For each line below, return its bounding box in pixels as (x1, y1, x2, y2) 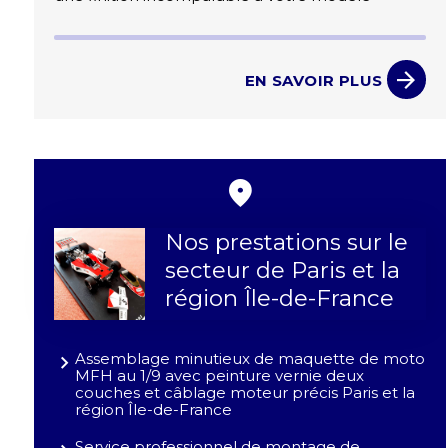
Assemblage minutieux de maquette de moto (74, 349, 425, 369)
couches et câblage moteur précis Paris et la (74, 383, 415, 403)
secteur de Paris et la (165, 256, 401, 285)
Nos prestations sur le (165, 228, 409, 257)
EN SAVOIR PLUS (244, 70, 383, 90)
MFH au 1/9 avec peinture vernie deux (74, 366, 364, 386)
